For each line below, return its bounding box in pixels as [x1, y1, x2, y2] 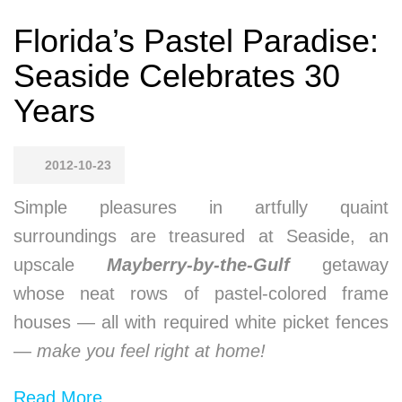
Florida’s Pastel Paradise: [13, 22, 379, 59]
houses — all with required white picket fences [13, 312, 389, 332]
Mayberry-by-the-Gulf [107, 255, 290, 275]
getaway [290, 255, 389, 275]
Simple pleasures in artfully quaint [13, 197, 389, 217]
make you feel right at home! [37, 341, 266, 361]
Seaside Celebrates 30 [13, 57, 340, 94]
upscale [13, 255, 107, 275]
